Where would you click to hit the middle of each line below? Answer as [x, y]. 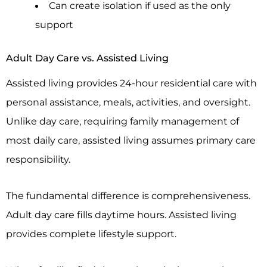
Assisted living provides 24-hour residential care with [131, 83]
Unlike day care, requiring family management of [122, 121]
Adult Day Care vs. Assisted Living [87, 58]
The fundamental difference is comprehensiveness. [128, 196]
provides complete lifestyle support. [91, 234]
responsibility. [38, 159]
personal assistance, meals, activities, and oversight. [128, 102]
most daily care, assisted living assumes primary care [131, 140]
